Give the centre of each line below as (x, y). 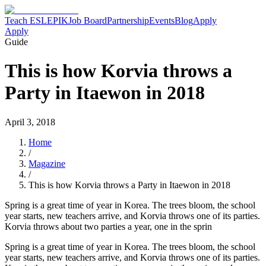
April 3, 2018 (30, 122)
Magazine (47, 163)
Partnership (128, 20)
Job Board (88, 20)
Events (162, 20)
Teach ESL (26, 20)
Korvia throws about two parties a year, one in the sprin (108, 226)
